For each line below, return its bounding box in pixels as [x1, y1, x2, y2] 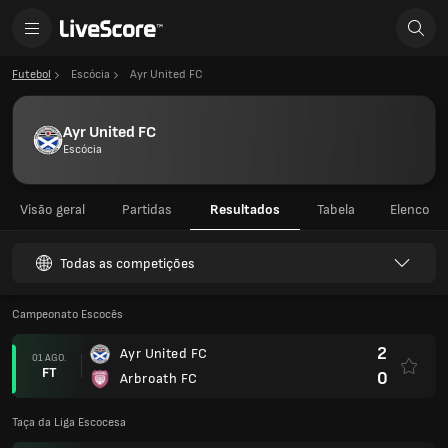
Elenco [390, 201, 430, 218]
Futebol [12, 67, 51, 82]
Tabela [317, 201, 355, 218]
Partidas [122, 201, 172, 218]
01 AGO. [32, 351, 66, 364]
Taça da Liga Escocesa [12, 415, 126, 430]
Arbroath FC [120, 370, 198, 387]
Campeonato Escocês [12, 307, 123, 322]
